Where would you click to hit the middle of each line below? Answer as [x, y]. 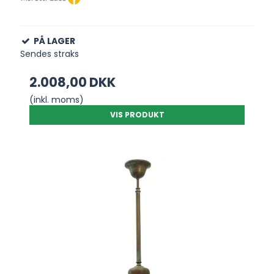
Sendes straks [50, 54]
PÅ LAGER [55, 41]
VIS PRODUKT [137, 115]
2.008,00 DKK [73, 83]
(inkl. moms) [57, 100]
